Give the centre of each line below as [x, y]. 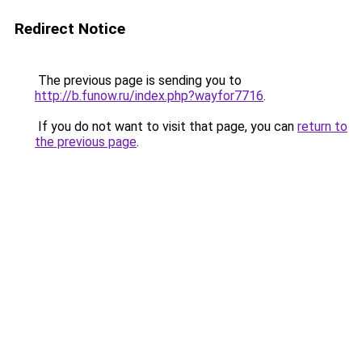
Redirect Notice [70, 29]
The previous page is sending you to [138, 80]
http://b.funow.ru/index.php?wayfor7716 [149, 96]
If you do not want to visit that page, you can [166, 126]
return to [322, 126]
